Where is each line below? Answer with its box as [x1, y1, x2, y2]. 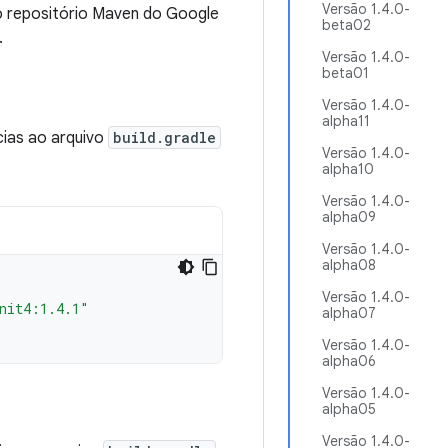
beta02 [322, 16, 371, 34]
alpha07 [322, 304, 376, 322]
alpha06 [322, 352, 376, 370]
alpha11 [322, 112, 370, 130]
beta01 [322, 64, 369, 82]
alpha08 [322, 256, 376, 274]
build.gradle [113, 128, 216, 147]
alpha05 [322, 400, 376, 418]
